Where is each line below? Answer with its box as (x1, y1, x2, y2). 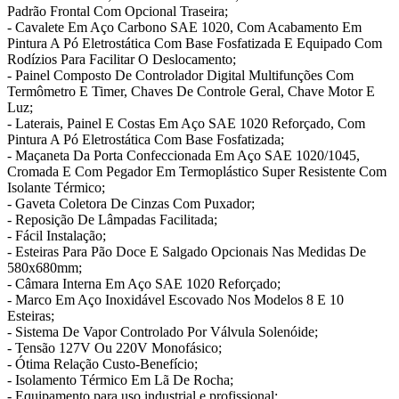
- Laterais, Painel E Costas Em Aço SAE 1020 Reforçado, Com (7, 116, 365, 131)
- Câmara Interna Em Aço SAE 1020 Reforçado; (7, 276, 281, 291)
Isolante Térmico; (7, 180, 105, 195)
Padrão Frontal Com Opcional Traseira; (7, 4, 228, 19)
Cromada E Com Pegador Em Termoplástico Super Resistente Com (7, 164, 387, 179)
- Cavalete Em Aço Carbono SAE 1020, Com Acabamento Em (7, 20, 362, 35)
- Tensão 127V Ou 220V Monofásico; (7, 340, 222, 355)
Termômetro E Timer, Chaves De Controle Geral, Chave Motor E (7, 84, 375, 99)
